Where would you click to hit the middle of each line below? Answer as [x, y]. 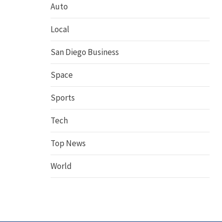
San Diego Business [85, 52]
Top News [68, 143]
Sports [63, 98]
